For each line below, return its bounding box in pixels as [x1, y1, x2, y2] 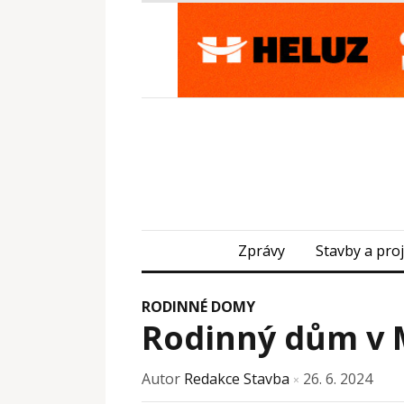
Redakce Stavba [184, 368, 289, 389]
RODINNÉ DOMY [142, 296, 255, 317]
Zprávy [238, 240, 285, 261]
